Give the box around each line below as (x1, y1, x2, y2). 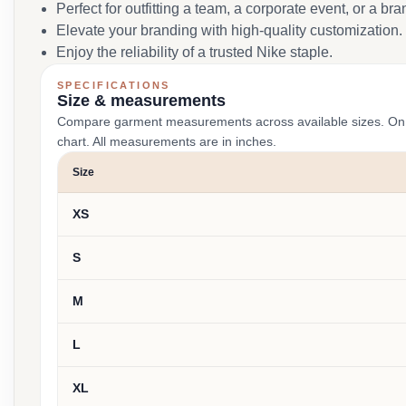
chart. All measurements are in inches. (57, 134, 276, 149)
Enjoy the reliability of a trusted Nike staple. (56, 44, 333, 60)
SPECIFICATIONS (57, 80, 170, 91)
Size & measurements (57, 92, 226, 110)
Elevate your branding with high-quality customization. (56, 23, 402, 38)
